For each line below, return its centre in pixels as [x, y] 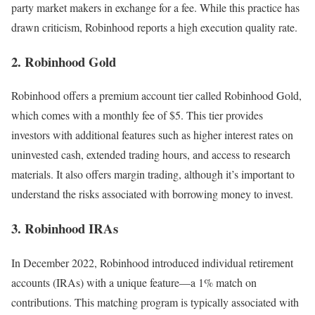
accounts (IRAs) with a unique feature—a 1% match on [134, 282]
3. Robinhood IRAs [65, 229]
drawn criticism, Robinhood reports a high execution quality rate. [154, 27]
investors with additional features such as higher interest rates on [152, 135]
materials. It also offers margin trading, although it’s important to [153, 174]
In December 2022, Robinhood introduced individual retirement [152, 262]
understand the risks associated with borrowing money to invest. [152, 194]
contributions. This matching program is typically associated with [155, 302]
